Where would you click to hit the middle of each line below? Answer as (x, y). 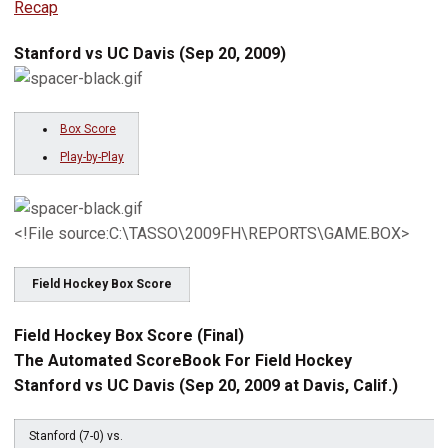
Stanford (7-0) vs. (76, 436)
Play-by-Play (92, 156)
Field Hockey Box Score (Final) (129, 335)
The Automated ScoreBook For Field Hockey (183, 360)
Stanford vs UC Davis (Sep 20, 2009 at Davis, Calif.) (206, 385)
